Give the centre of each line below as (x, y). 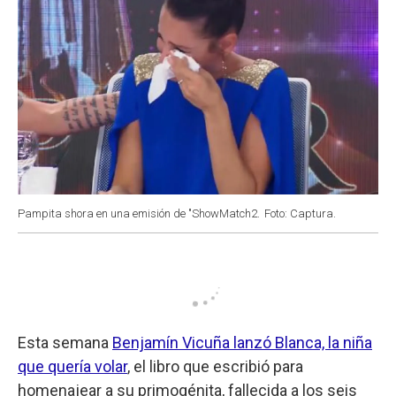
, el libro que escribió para (215, 366)
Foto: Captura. (300, 213)
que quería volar (72, 366)
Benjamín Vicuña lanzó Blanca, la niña (242, 342)
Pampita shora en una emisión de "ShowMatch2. (139, 213)
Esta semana (65, 342)
